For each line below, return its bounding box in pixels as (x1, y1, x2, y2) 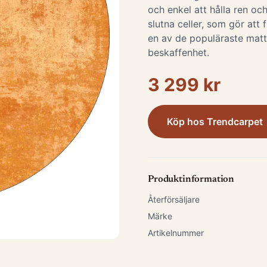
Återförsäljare (148, 194, 200, 204)
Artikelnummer (148, 228, 204, 238)
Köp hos (167, 116, 207, 128)
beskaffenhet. (148, 46, 215, 58)
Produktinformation (148, 175, 235, 184)
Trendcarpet (207, 116, 263, 128)
